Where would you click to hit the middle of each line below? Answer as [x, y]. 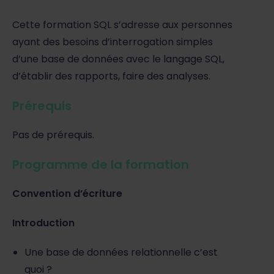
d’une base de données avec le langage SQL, [118, 59]
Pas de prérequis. [53, 135]
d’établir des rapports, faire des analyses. [111, 76]
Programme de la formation [101, 165]
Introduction [43, 223]
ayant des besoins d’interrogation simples [113, 42]
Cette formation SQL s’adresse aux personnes [122, 25]
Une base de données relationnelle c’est [121, 252]
